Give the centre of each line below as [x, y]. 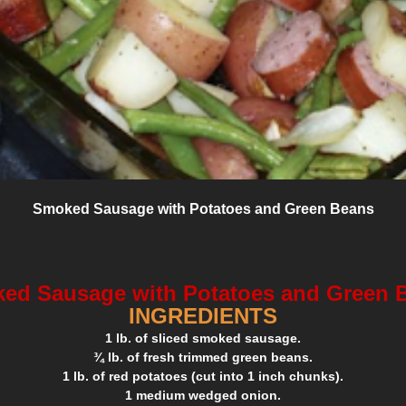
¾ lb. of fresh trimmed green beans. [203, 358]
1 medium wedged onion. [203, 396]
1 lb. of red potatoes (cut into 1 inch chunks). [203, 377]
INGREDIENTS [203, 316]
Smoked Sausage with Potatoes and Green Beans [203, 209]
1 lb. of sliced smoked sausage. [203, 338]
